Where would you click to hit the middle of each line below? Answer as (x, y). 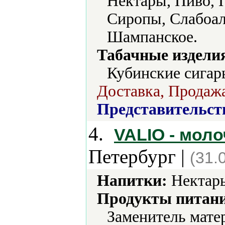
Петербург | (139, 156)
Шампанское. (152, 37)
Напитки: (132, 181)
